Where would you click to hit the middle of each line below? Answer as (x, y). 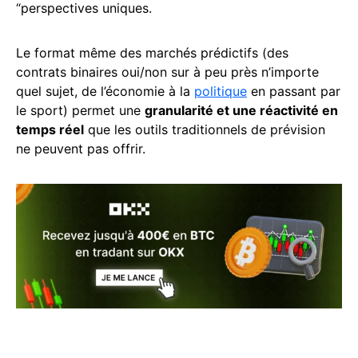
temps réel (50, 129)
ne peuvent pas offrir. (81, 148)
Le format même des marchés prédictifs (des (152, 52)
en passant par (294, 91)
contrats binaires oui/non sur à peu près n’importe (167, 72)
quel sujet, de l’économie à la (105, 91)
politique (221, 91)
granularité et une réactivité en (241, 110)
